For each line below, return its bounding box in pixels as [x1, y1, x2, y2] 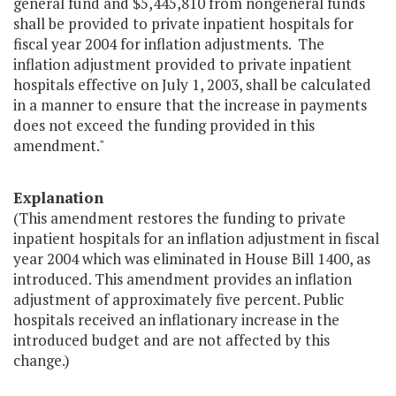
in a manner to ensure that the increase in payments [13, 95, 367, 116]
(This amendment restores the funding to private [13, 208, 346, 229]
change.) [13, 350, 70, 371]
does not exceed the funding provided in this [13, 115, 315, 136]
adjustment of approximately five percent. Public [13, 289, 344, 310]
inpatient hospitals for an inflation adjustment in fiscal [13, 228, 379, 249]
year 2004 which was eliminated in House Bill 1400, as [13, 248, 370, 270]
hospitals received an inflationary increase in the [13, 309, 339, 331]
